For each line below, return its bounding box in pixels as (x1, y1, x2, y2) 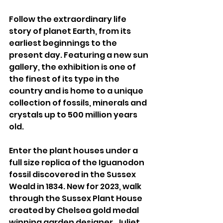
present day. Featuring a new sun (9, 49, 150, 61)
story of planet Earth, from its (9, 25, 132, 37)
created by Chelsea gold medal (9, 205, 140, 217)
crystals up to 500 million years (9, 109, 139, 121)
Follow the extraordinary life (9, 13, 128, 25)
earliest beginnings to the (9, 37, 118, 49)
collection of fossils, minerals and (9, 97, 148, 109)
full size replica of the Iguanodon (9, 157, 146, 169)
